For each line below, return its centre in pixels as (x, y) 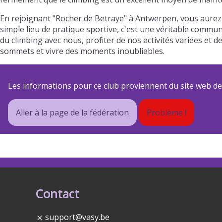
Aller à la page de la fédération (72, 113)
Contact (57, 194)
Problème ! (166, 113)
